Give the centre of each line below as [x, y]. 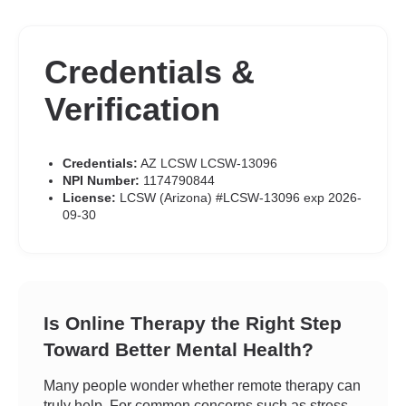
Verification [132, 109]
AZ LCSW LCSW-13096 [208, 163]
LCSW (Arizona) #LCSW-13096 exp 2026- [239, 198]
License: [89, 198]
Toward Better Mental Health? [179, 349]
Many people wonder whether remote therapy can [202, 386]
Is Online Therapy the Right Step [193, 323]
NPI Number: [101, 180]
